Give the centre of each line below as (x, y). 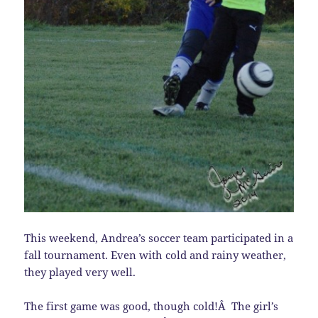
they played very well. (80, 272)
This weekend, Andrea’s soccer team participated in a (159, 238)
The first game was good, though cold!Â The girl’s (152, 306)
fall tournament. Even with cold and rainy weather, (155, 255)
